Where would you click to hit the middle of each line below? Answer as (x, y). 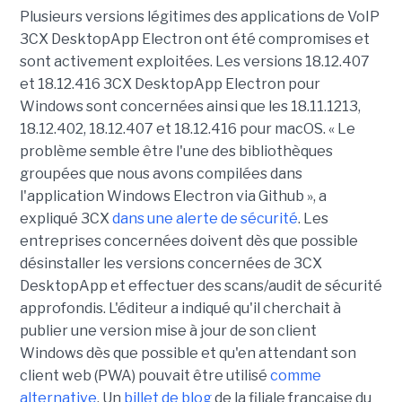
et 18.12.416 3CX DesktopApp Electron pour (170, 84)
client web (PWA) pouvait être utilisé (144, 376)
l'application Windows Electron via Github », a (173, 197)
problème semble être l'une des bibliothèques (176, 152)
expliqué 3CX (66, 219)
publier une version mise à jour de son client (168, 331)
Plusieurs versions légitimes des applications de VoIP (199, 17)
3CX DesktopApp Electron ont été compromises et (194, 39)
